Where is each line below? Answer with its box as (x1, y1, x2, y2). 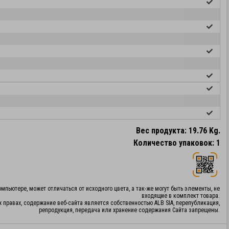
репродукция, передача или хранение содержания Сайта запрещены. (39, 206, 220, 214)
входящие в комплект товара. (142, 192, 220, 199)
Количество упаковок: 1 (133, 138, 220, 148)
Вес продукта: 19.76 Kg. (136, 125, 220, 135)
